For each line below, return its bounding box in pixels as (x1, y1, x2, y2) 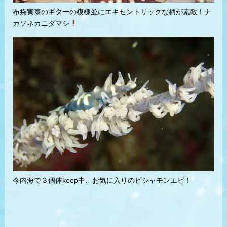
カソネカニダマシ (12, 19, 69, 27)
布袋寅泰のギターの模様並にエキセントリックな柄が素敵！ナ (12, 7, 211, 16)
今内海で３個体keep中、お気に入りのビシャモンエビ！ (12, 176, 192, 184)
